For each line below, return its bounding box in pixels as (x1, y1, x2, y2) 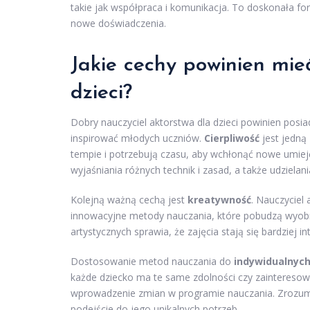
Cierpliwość (204, 131, 259, 145)
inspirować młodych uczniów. (71, 131, 204, 145)
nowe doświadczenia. (71, 16, 166, 30)
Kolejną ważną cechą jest (71, 192, 188, 206)
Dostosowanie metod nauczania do (71, 254, 234, 268)
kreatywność (188, 192, 251, 206)
